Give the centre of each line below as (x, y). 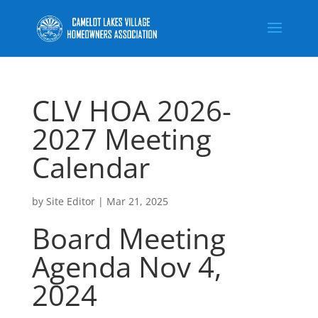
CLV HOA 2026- (131, 110)
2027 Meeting (121, 139)
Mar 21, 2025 (137, 201)
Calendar (91, 167)
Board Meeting (128, 238)
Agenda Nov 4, (126, 267)
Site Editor (70, 201)
